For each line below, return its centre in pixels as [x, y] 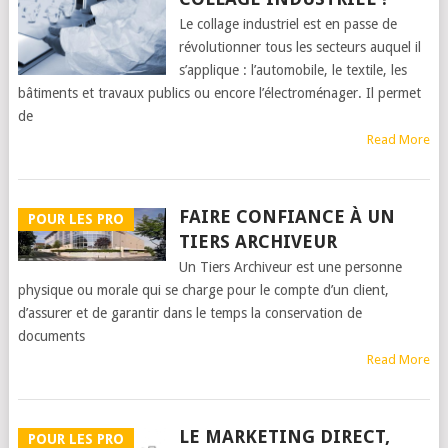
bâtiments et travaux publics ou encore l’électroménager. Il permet [219, 93]
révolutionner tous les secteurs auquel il [299, 47]
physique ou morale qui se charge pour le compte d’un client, [203, 290]
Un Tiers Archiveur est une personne [290, 267]
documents [51, 336]
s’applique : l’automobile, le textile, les [292, 70]
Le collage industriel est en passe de [287, 24]
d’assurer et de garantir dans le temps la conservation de [189, 313]
